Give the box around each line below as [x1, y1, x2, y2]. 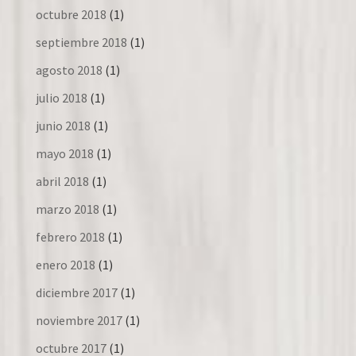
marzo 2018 [35, 200, 99, 217]
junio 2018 [35, 117, 91, 133]
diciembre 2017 [35, 284, 118, 300]
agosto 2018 [35, 61, 103, 78]
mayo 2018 [35, 145, 94, 161]
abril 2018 [35, 172, 89, 189]
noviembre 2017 [35, 311, 122, 328]
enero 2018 [35, 256, 95, 273]
